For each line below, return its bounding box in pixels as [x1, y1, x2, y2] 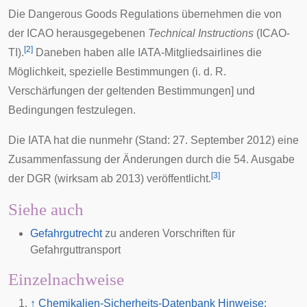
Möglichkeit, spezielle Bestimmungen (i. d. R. [8, 66, 226, 77]
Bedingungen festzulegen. [8, 104, 136, 116]
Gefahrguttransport [30, 244, 121, 256]
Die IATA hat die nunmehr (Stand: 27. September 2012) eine [8, 134, 299, 146]
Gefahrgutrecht [30, 228, 102, 239]
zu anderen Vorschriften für [102, 228, 235, 239]
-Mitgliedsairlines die [161, 47, 262, 58]
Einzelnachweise [8, 270, 124, 288]
